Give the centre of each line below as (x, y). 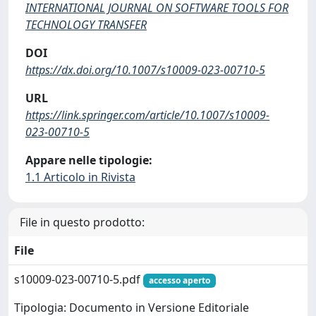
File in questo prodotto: (82, 222)
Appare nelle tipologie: (89, 160)
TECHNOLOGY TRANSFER (86, 25)
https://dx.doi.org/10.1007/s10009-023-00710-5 (145, 70)
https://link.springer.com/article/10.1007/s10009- (147, 115)
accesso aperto (179, 280)
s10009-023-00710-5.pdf (79, 279)
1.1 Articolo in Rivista (80, 177)
